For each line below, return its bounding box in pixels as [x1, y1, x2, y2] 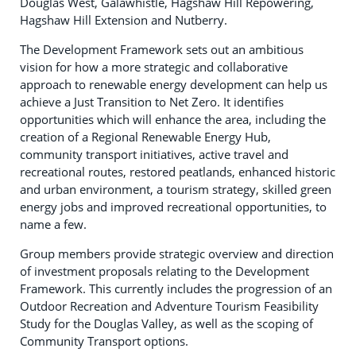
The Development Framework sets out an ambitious [20, 41, 304, 57]
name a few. [20, 215, 87, 232]
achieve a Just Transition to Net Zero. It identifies [20, 93, 284, 110]
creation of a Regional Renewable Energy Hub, [20, 128, 271, 145]
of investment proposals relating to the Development [20, 262, 309, 279]
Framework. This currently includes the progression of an [20, 280, 332, 296]
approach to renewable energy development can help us [20, 75, 327, 92]
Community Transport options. [20, 332, 188, 349]
